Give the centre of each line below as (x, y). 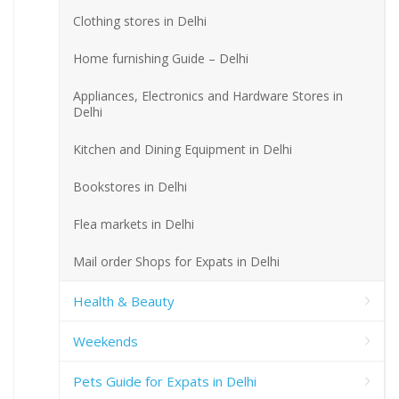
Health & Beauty (124, 301)
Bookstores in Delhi (130, 187)
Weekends (106, 342)
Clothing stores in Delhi (140, 21)
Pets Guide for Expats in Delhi (165, 382)
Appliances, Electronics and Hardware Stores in (208, 96)
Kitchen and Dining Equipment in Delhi (183, 150)
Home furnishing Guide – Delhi (161, 59)
